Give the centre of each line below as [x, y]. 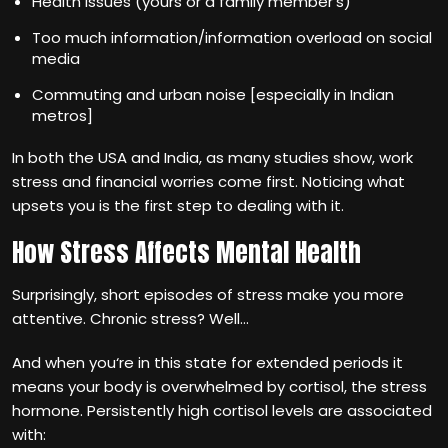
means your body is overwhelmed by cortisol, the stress [219, 386]
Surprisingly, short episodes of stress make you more [208, 294]
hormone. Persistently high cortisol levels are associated [222, 410]
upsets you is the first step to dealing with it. [178, 205]
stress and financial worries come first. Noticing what [208, 181]
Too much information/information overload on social [232, 37]
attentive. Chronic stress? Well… [130, 318]
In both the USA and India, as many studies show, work [212, 157]
